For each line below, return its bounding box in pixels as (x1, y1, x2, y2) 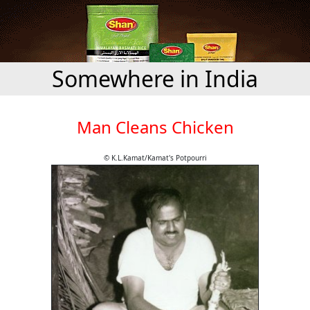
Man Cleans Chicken (76, 116, 234, 138)
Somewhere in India (52, 64, 258, 93)
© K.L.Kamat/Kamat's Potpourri (103, 153, 207, 163)
